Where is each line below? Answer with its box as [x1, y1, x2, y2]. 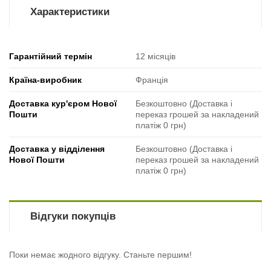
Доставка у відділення [9, 144, 105, 154]
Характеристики [30, 6, 109, 18]
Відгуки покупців [30, 211, 116, 223]
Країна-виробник [9, 75, 82, 85]
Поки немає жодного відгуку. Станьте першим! [9, 250, 192, 260]
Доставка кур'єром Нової [9, 99, 117, 109]
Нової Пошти [9, 155, 65, 165]
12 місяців [135, 51, 175, 62]
